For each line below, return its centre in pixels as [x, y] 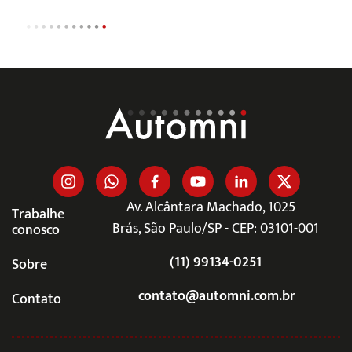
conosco [36, 230]
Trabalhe [38, 214]
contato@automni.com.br [216, 296]
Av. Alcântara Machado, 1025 [216, 207]
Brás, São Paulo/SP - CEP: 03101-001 [215, 229]
